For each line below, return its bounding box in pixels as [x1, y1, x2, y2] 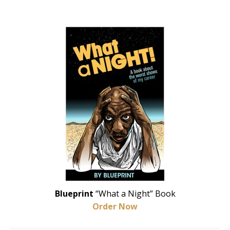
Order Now [92, 200, 138, 212]
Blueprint [54, 187, 95, 199]
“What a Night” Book [95, 187, 176, 199]
